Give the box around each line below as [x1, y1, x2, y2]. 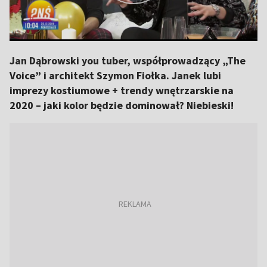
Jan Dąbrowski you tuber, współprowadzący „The [10, 54, 246, 67]
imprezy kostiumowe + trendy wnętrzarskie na [10, 83, 234, 97]
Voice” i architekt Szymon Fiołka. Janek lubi [10, 69, 221, 82]
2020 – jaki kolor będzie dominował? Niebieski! [10, 98, 234, 112]
